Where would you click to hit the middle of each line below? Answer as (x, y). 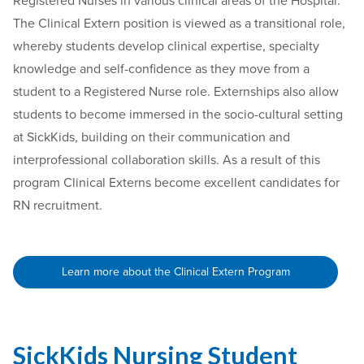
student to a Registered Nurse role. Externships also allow (176, 92)
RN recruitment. (58, 206)
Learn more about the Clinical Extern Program (175, 272)
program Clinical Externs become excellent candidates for (176, 183)
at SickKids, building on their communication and (152, 137)
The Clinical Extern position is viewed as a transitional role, (179, 24)
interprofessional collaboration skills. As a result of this (167, 160)
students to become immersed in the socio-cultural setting (178, 115)
